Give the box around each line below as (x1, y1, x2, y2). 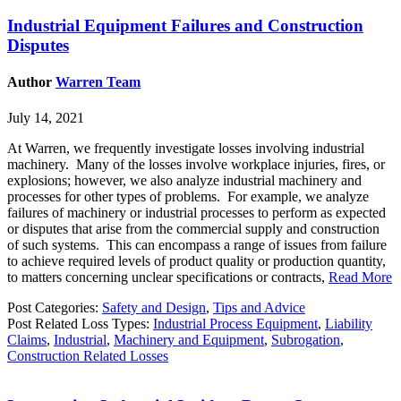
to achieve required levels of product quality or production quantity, (7, 252, 386, 269)
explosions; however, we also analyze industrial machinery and (7, 172, 362, 188)
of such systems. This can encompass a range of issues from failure (7, 236, 387, 252)
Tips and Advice (213, 299, 305, 315)
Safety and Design (102, 299, 206, 315)
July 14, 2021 (7, 109, 84, 125)
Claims (7, 331, 47, 347)
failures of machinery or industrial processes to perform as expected (7, 204, 386, 220)
